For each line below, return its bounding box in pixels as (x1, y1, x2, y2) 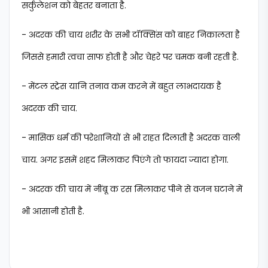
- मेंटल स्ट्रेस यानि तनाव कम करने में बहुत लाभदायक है (22, 80, 221, 92)
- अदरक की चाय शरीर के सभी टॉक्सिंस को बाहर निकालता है (22, 29, 240, 41)
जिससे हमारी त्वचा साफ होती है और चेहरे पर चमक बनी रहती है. (22, 51, 239, 63)
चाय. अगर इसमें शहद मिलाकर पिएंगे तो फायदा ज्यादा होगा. (22, 154, 229, 166)
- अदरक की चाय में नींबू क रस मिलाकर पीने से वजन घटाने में (22, 183, 242, 195)
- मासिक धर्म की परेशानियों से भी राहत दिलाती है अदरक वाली (22, 132, 240, 144)
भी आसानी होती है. (22, 205, 84, 217)
